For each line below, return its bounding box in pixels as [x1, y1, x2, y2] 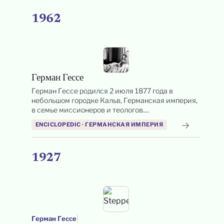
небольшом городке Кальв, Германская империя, [31, 96, 197, 104]
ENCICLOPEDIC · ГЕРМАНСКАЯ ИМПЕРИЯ [35, 121, 163, 128]
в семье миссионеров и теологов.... [31, 105, 149, 114]
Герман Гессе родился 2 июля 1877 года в [31, 86, 173, 95]
